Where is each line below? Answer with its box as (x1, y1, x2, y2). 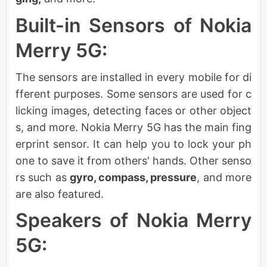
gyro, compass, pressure (69, 170, 197, 184)
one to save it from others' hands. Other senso (15, 154, 252, 167)
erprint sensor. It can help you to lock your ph (15, 137, 252, 150)
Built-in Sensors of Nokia (15, 13, 252, 37)
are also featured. (15, 187, 104, 200)
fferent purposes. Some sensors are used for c (15, 87, 252, 100)
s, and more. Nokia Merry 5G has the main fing (15, 120, 252, 133)
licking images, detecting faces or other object (15, 104, 252, 117)
